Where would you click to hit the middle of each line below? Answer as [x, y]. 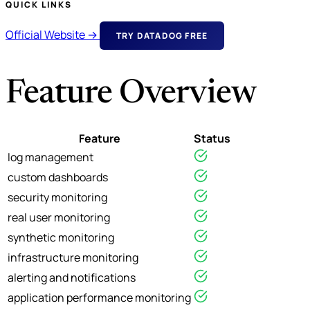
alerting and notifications [72, 277]
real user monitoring [59, 217]
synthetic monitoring [61, 237]
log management [51, 157]
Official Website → [53, 34]
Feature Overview [131, 94]
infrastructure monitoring [73, 257]
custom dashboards [58, 177]
